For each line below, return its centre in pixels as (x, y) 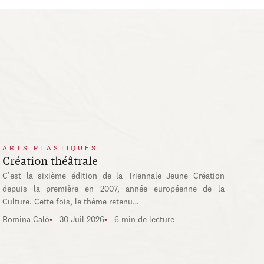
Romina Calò (26, 220)
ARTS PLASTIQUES (50, 148)
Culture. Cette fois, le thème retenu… (71, 202)
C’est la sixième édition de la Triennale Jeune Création (113, 176)
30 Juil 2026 (82, 220)
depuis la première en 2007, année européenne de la (113, 189)
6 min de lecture (145, 220)
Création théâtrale (50, 161)
